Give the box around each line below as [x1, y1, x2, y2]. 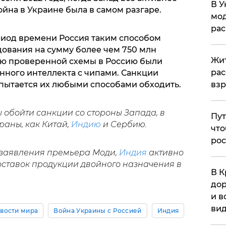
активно [146, 148, 184, 158]
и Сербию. [102, 120, 147, 130]
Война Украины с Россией [53, 207, 142, 215]
